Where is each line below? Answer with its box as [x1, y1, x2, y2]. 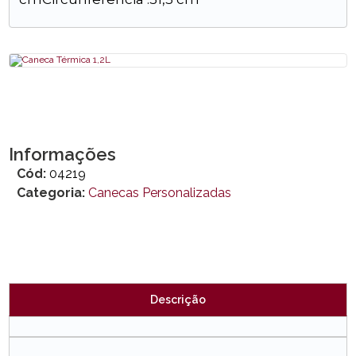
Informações [9, 144, 117, 164]
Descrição [150, 293, 206, 306]
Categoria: [25, 185, 86, 200]
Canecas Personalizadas [88, 185, 232, 200]
